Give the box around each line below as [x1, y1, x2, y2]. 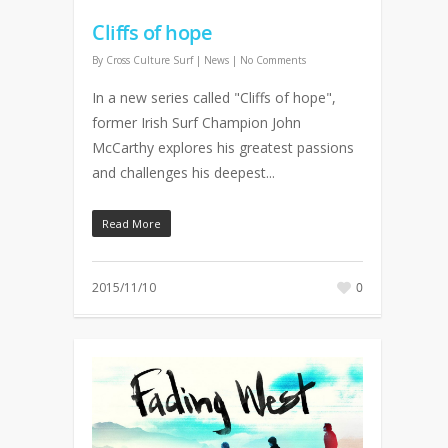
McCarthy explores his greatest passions [92, 138, 354, 158]
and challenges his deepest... [92, 163, 275, 183]
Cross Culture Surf [106, 53, 193, 68]
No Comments [240, 53, 306, 68]
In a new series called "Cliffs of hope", [92, 88, 336, 108]
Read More [102, 216, 161, 232]
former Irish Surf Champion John [92, 113, 301, 133]
